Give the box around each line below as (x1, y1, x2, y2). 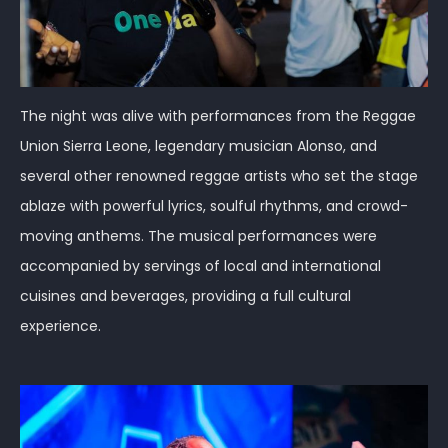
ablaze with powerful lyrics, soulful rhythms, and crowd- (20, 195, 408, 216)
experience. (20, 315, 101, 336)
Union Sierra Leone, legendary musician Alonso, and (20, 135, 377, 156)
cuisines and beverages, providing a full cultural (20, 285, 351, 306)
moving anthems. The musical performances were (20, 225, 377, 246)
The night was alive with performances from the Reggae (20, 105, 416, 126)
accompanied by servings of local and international (20, 255, 381, 276)
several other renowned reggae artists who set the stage (20, 165, 418, 186)
